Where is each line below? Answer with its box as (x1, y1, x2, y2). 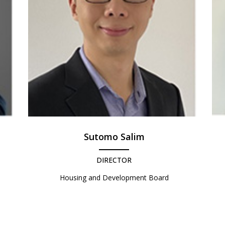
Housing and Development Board (59, 172, 169, 182)
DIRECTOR (96, 155, 132, 165)
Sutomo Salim (83, 130, 145, 143)
